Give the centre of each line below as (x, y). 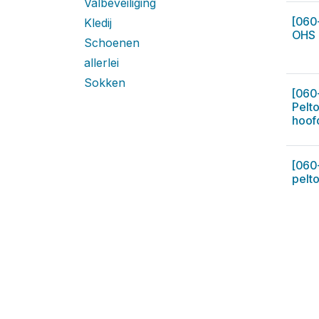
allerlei (101, 63)
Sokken (105, 83)
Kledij (98, 23)
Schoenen (112, 43)
